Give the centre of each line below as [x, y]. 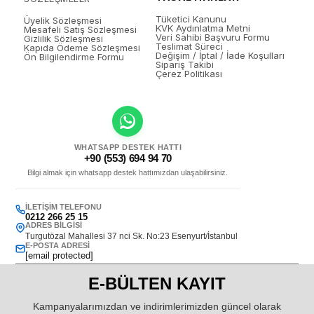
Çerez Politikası [189, 73]
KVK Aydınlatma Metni [203, 28]
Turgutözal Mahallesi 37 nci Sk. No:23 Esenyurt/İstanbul [132, 236]
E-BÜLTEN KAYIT [157, 283]
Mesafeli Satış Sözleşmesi [81, 29]
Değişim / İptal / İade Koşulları [220, 55]
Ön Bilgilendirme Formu [74, 56]
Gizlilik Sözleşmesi [64, 38]
